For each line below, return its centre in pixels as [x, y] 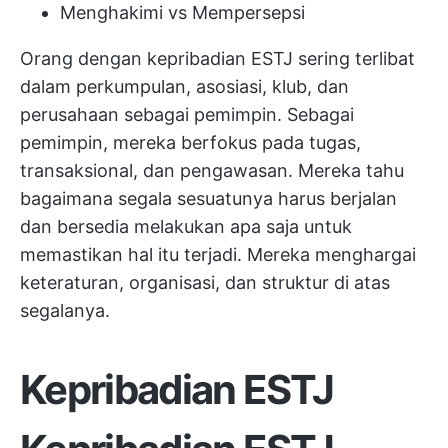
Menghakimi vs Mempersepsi [182, 12]
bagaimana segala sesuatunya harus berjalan [208, 198]
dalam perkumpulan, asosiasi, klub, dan [184, 86]
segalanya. [65, 310]
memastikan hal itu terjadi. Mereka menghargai [218, 254]
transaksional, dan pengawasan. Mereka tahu [212, 170]
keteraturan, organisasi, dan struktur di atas [205, 282]
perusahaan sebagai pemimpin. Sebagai [187, 114]
